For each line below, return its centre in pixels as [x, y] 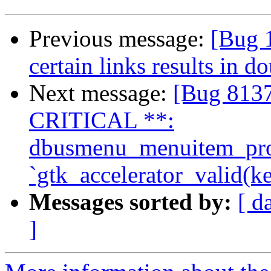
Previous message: [120, 39]
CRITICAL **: [102, 120]
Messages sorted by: [130, 202]
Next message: [101, 93]
